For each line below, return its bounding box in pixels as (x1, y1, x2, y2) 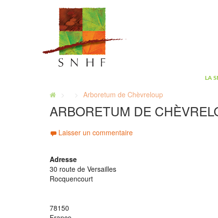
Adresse (50, 154, 77, 164)
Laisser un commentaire (58, 127, 133, 137)
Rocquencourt (50, 174, 93, 183)
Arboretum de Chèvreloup (83, 90, 163, 99)
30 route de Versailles (50, 164, 116, 174)
